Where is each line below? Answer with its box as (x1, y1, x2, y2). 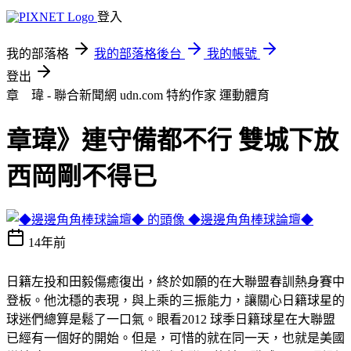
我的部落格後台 (94, 47, 182, 60)
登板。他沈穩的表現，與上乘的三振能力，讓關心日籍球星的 (6, 293, 345, 307)
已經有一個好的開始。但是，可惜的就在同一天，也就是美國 (6, 331, 345, 345)
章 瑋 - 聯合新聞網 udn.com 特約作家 (6, 89, 219, 102)
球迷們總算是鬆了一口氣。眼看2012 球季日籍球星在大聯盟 (6, 312, 335, 326)
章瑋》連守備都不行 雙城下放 (6, 126, 338, 155)
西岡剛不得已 (6, 162, 157, 191)
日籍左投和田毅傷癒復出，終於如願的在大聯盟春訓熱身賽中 (6, 274, 345, 288)
